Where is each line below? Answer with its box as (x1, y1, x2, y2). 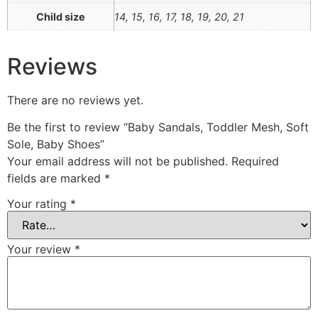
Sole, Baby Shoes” (7, 137, 104, 152)
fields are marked (7, 171, 104, 186)
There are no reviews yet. (7, 92, 143, 107)
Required (231, 154, 279, 169)
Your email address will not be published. (7, 154, 228, 169)
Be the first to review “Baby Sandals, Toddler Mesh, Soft (7, 120, 309, 135)
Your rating (7, 196, 70, 211)
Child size (36, 10, 85, 23)
